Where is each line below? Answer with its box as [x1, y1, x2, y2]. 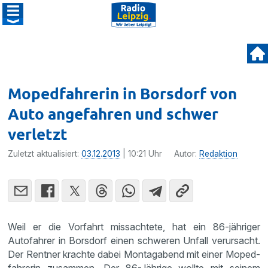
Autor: [174, 149, 200, 159]
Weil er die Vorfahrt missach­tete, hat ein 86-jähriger [8, 221, 260, 233]
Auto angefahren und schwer [8, 103, 219, 123]
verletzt [8, 124, 68, 144]
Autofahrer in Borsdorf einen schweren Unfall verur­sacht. [8, 234, 260, 246]
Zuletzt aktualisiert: [8, 149, 82, 159]
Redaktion [199, 149, 238, 159]
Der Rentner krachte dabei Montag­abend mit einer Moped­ [8, 248, 260, 260]
